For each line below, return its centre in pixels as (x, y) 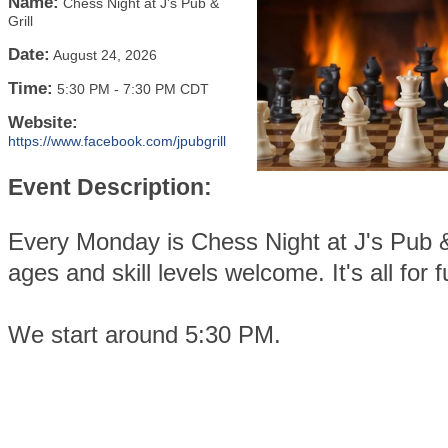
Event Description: (110, 186)
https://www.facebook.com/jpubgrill (117, 141)
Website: (43, 122)
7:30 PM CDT (166, 89)
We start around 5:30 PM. (148, 334)
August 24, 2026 (105, 55)
